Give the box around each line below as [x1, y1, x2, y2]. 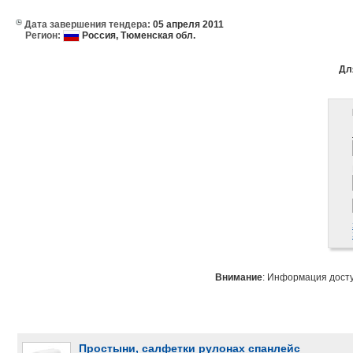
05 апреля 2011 [150, 19, 224, 30]
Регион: [25, 30, 61, 41]
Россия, [80, 30, 121, 41]
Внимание [215, 272, 262, 284]
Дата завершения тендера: [24, 19, 150, 30]
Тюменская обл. [121, 30, 195, 41]
